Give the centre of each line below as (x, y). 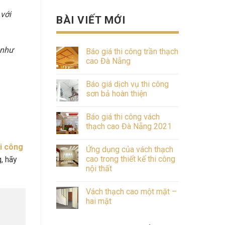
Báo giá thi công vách (123, 117)
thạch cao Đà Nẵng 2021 (129, 126)
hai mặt (99, 201)
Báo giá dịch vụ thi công (127, 84)
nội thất (99, 168)
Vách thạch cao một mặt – (131, 191)
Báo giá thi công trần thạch (132, 51)
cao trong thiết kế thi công (131, 159)
